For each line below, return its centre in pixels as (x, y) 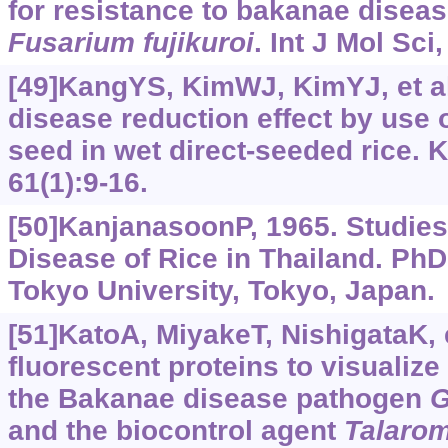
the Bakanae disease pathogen (218, 399)
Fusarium (71, 43)
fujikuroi (198, 43)
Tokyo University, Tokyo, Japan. (221, 291)
